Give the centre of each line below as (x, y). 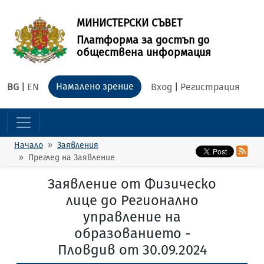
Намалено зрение (95, 86)
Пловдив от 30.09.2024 (132, 250)
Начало (29, 145)
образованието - (132, 233)
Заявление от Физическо (132, 184)
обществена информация (144, 52)
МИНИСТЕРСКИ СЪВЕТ (129, 23)
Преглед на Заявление (72, 158)
